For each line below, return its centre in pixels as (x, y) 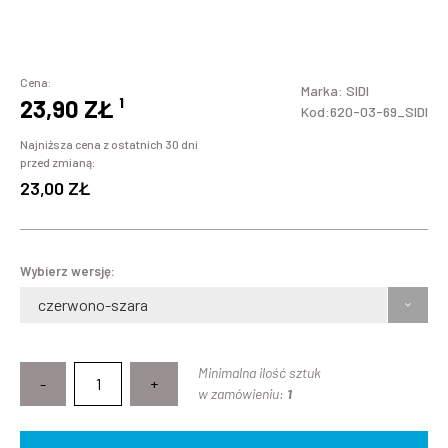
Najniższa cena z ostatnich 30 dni (109, 144)
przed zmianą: (57, 162)
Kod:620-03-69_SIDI (364, 112)
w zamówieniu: (242, 394)
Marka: (323, 91)
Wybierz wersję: (67, 271)
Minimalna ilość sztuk (259, 373)
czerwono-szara (93, 305)
